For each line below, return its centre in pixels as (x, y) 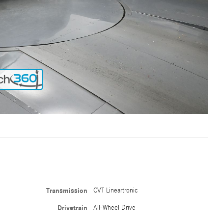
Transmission (67, 191)
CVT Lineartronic (116, 190)
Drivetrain (73, 208)
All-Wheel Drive (115, 207)
